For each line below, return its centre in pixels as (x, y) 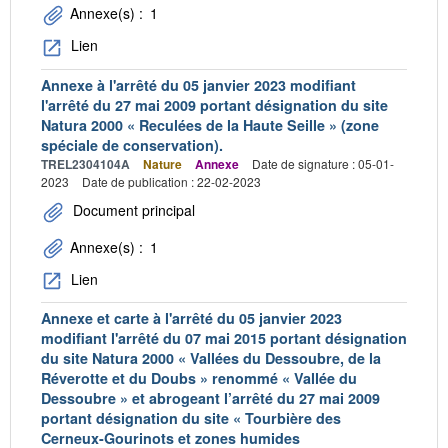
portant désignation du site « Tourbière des (191, 417)
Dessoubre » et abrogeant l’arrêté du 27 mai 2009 (210, 397)
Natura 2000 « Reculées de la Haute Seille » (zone (210, 124)
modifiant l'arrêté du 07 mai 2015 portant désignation (224, 337)
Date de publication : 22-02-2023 (171, 181)
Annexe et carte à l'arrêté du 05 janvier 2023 (191, 317)
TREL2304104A (85, 163)
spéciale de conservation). (132, 144)
